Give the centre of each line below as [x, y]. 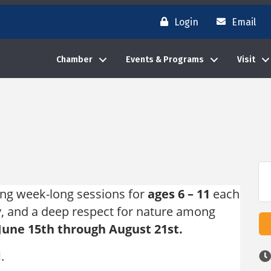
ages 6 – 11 [179, 194]
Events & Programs [165, 60]
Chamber [75, 60]
